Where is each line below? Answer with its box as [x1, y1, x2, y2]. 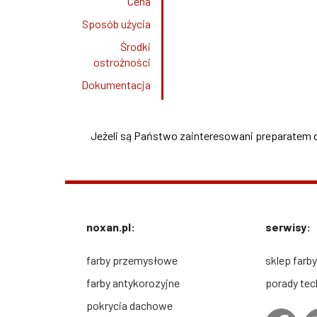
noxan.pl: [86, 220, 135, 234]
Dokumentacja [81, 78, 151, 92]
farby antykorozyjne [86, 276, 180, 290]
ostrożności [93, 55, 151, 69]
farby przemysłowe [86, 253, 178, 267]
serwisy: [265, 220, 311, 234]
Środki [120, 40, 151, 54]
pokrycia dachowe [86, 299, 173, 313]
